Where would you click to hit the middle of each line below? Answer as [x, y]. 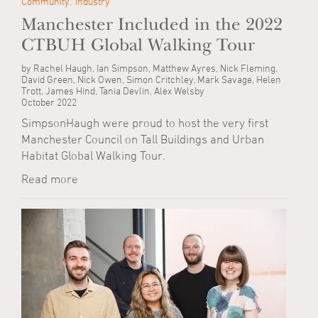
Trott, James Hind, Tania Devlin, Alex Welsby [113, 91]
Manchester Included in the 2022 [152, 25]
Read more [50, 179]
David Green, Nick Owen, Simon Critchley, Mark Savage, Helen [151, 79]
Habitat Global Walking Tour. [93, 156]
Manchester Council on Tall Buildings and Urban [143, 139]
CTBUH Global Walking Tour [138, 45]
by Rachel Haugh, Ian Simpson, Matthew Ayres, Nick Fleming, [149, 68]
